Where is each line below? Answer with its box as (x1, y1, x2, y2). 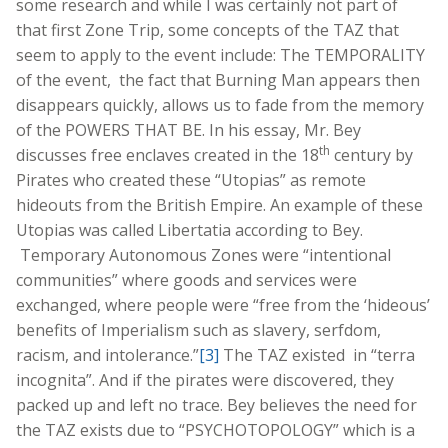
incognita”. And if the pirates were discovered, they (16, 368, 394, 391)
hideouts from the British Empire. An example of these (16, 193, 423, 216)
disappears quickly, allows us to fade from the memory (16, 93, 424, 116)
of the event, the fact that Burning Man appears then (16, 68, 420, 91)
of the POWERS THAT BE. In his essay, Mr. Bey (16, 118, 361, 141)
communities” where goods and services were (16, 268, 357, 291)
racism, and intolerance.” (16, 343, 199, 366)
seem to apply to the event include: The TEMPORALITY (16, 43, 425, 66)
